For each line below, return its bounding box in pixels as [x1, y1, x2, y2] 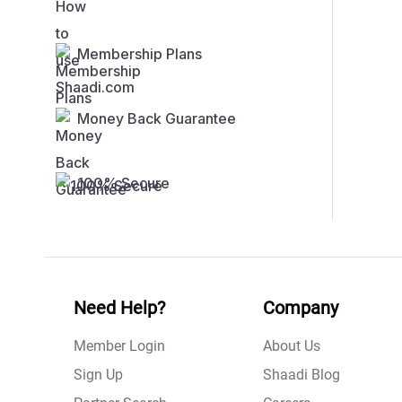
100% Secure [77, 174, 170, 193]
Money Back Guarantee [77, 109, 236, 128]
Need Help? [74, 297, 165, 319]
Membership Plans [77, 45, 202, 64]
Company [263, 297, 338, 319]
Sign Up [74, 366, 123, 384]
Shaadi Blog [263, 366, 340, 384]
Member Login [74, 337, 165, 355]
